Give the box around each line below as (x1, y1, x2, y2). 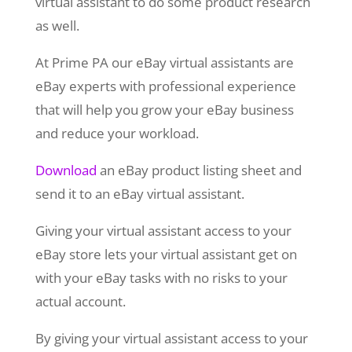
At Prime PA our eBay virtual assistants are (35, 53, 294, 72)
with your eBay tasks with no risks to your (35, 269, 288, 288)
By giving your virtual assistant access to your (35, 329, 308, 348)
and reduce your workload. (35, 124, 202, 143)
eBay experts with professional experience (35, 77, 296, 96)
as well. (35, 16, 82, 35)
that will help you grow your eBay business (35, 101, 294, 119)
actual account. (35, 292, 129, 311)
